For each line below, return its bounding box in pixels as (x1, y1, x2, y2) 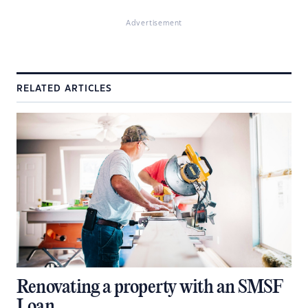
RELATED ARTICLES (16, 84, 112, 93)
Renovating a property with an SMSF (16, 276, 283, 298)
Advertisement (125, 19, 183, 27)
